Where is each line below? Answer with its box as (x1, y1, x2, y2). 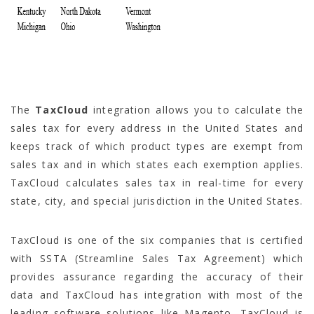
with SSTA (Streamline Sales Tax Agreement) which (11, 251, 303, 265)
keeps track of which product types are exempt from (11, 139, 303, 153)
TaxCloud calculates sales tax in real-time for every (11, 175, 303, 189)
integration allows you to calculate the (88, 102, 303, 116)
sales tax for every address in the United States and (11, 121, 303, 135)
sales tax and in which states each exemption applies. (11, 157, 303, 171)
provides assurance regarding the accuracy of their (11, 269, 303, 283)
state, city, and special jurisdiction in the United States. (11, 193, 303, 207)
